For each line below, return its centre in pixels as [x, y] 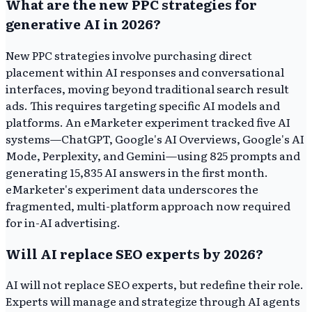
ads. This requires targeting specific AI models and [143, 106]
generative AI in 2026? [83, 24]
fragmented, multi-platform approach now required [148, 206]
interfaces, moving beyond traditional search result [147, 89]
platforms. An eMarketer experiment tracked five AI [148, 122]
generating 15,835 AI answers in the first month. [137, 172]
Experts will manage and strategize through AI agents [153, 301]
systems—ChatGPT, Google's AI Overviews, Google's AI [155, 139]
